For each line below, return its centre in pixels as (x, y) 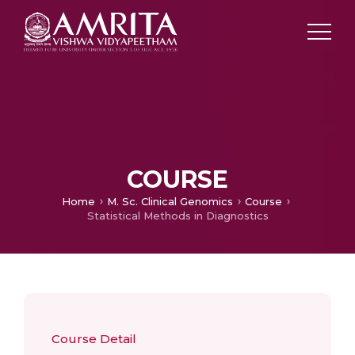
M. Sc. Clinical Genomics (170, 202)
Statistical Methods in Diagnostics (177, 216)
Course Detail (94, 339)
